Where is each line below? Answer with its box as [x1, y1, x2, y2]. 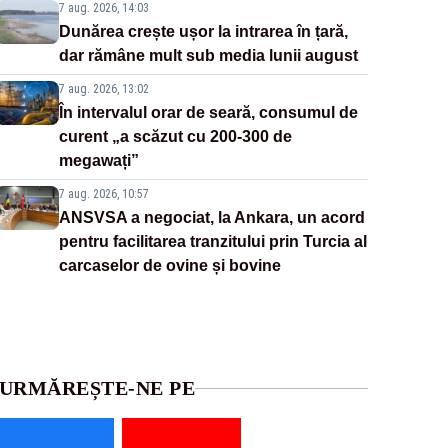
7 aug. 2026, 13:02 [58, 82, 149, 97]
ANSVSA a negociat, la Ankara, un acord [58, 209, 365, 227]
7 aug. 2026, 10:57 [58, 187, 149, 202]
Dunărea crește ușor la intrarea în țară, [58, 23, 348, 41]
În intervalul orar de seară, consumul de [58, 104, 358, 122]
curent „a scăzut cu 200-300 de [58, 128, 292, 146]
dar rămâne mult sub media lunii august [58, 47, 358, 65]
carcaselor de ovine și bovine [58, 257, 281, 275]
